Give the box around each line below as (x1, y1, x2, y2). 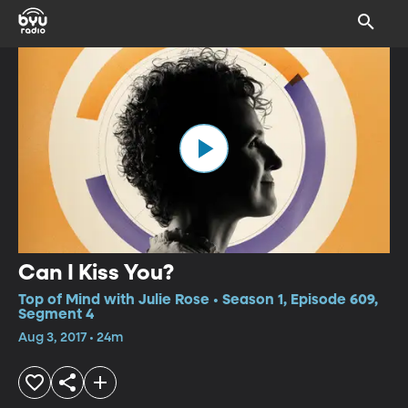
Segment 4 (18, 307, 94, 322)
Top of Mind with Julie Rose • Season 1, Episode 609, (18, 292, 378, 308)
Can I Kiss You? (18, 261, 174, 284)
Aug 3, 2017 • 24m (18, 331, 123, 344)
